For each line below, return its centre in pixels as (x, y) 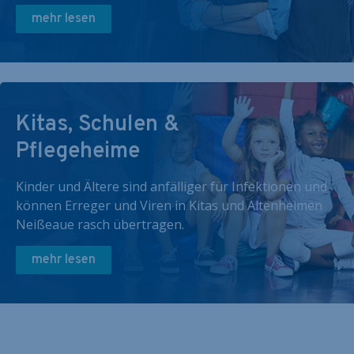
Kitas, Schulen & (98, 125)
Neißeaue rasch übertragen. (100, 224)
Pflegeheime (78, 152)
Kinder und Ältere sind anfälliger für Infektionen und (171, 186)
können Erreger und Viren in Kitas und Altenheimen (169, 205)
